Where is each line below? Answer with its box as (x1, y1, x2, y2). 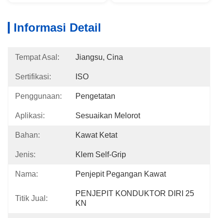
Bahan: (15, 131, 40, 139)
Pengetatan (75, 92, 115, 100)
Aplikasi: (15, 111, 45, 120)
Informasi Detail (14, 21, 101, 34)
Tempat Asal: (15, 53, 59, 61)
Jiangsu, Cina (75, 53, 123, 61)
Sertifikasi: (15, 73, 51, 81)
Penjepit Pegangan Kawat (75, 170, 166, 178)
